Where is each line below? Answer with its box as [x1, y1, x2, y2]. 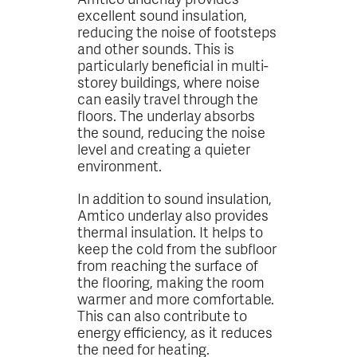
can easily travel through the [77, 88, 259, 108]
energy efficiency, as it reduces [77, 321, 273, 342]
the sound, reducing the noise [77, 121, 266, 142]
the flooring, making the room [77, 271, 265, 292]
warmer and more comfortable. [77, 288, 275, 308]
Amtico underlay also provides [77, 204, 269, 225]
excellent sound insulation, [77, 4, 248, 25]
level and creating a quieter [77, 138, 251, 159]
